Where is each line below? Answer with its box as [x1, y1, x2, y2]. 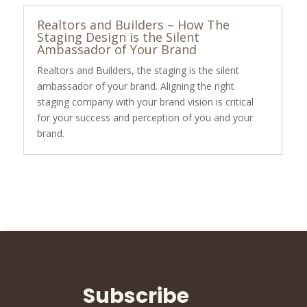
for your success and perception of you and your [36, 111, 253, 125]
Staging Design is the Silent [36, 29, 199, 46]
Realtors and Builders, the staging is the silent [36, 64, 239, 77]
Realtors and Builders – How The [36, 16, 230, 34]
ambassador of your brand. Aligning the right [36, 79, 234, 93]
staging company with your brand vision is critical [36, 95, 254, 109]
